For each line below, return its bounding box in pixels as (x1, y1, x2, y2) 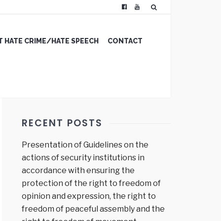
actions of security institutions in (22, 153, 145, 162)
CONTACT (108, 37, 143, 45)
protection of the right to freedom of (22, 179, 161, 188)
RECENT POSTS (22, 116, 103, 130)
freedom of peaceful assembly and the (22, 204, 165, 214)
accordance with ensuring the (22, 166, 135, 175)
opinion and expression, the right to (22, 191, 156, 201)
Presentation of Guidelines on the (22, 140, 148, 149)
